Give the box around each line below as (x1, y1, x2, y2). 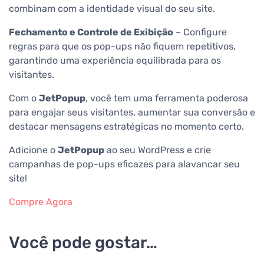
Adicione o (9, 144, 58, 156)
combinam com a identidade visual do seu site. (9, 3, 215, 15)
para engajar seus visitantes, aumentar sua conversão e (9, 107, 255, 118)
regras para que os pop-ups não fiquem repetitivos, (9, 41, 236, 52)
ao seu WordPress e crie (104, 144, 211, 156)
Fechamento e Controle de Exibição (9, 27, 173, 38)
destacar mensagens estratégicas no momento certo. (9, 121, 244, 133)
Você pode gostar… (9, 233, 157, 253)
